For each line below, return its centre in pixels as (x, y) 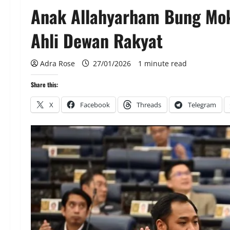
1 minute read (162, 63)
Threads (149, 105)
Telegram (202, 105)
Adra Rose (57, 63)
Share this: (44, 84)
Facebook (95, 105)
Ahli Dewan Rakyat (97, 40)
